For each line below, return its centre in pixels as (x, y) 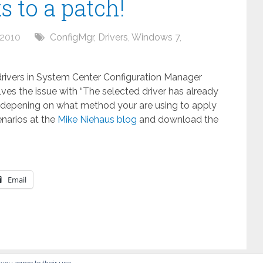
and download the (178, 119)
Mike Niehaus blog (97, 119)
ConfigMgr (72, 37)
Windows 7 (156, 37)
